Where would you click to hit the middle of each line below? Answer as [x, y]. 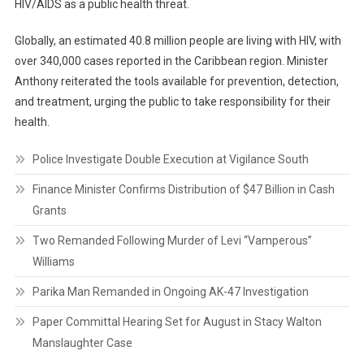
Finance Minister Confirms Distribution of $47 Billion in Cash [183, 190]
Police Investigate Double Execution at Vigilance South [170, 160]
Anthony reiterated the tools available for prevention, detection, [176, 82]
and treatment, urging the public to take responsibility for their [172, 102]
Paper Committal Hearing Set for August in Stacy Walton [177, 322]
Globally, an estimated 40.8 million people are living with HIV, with [178, 41]
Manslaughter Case [82, 343]
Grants [49, 211]
